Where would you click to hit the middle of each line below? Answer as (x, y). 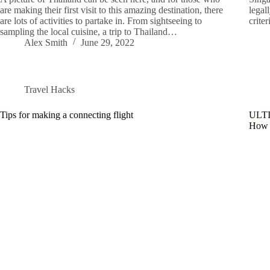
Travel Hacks (49, 89)
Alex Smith (46, 42)
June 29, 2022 (108, 42)
